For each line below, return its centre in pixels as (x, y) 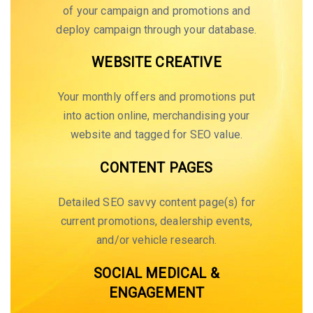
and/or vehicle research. (156, 240)
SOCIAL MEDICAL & (156, 273)
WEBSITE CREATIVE (156, 63)
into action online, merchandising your (156, 116)
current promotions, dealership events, (156, 221)
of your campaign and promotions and (156, 10)
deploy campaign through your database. (156, 29)
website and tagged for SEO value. (156, 135)
